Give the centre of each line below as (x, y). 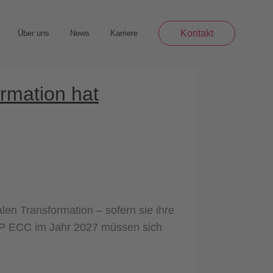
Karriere (124, 33)
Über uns (34, 33)
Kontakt (197, 33)
